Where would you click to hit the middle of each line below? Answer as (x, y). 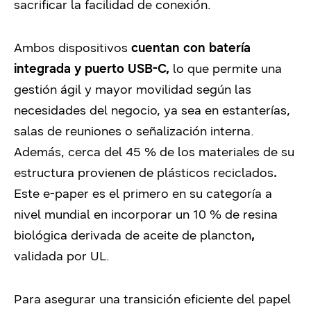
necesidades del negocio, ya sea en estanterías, (152, 110)
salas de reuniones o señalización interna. (134, 131)
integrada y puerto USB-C (90, 68)
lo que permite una (226, 68)
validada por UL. (62, 256)
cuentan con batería (191, 48)
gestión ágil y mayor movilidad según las (133, 89)
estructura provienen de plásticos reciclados (144, 173)
